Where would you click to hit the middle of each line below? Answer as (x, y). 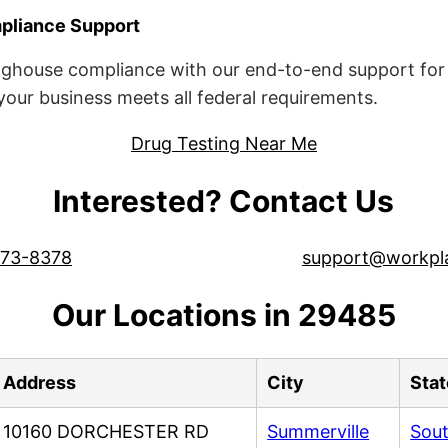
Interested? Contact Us (224, 201)
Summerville (318, 431)
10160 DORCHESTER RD (106, 431)
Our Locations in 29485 (223, 314)
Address (40, 382)
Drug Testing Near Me (223, 144)
